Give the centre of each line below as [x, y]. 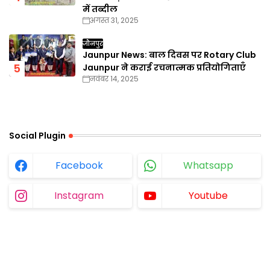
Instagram [79, 195]
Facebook [79, 165]
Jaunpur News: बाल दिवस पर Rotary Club [169, 55]
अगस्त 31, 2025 [114, 20]
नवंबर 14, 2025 [114, 78]
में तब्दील [100, 9]
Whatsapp [208, 165]
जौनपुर [93, 43]
